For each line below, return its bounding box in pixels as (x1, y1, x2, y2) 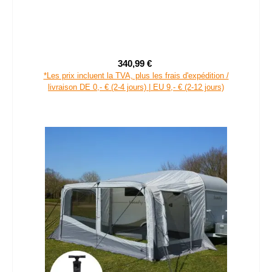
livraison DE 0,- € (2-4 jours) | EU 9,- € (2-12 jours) (48, 83, 224, 92)
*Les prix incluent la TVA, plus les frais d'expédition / (43, 71, 229, 81)
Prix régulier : (154, 65, 206, 75)
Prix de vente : (135, 64, 191, 74)
